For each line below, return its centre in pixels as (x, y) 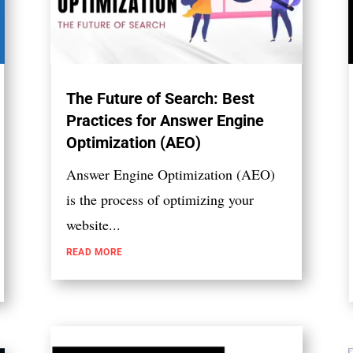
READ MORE (94, 253)
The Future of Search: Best (160, 99)
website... (93, 225)
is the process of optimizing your (160, 200)
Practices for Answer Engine (165, 121)
